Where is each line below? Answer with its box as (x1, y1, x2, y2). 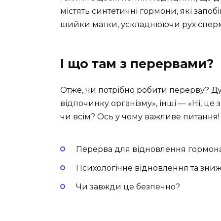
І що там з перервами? (60, 56, 214, 72)
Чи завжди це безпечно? (76, 182, 180, 192)
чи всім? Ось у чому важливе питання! (60, 112, 220, 122)
